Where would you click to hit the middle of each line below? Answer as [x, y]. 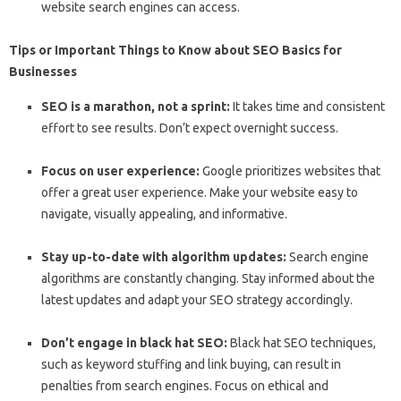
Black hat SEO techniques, [302, 343]
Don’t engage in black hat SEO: [134, 343]
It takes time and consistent [307, 107]
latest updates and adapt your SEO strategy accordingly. [197, 300]
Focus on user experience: [120, 171]
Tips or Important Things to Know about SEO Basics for [175, 50]
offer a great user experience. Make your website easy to [200, 192]
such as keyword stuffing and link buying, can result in [191, 364]
